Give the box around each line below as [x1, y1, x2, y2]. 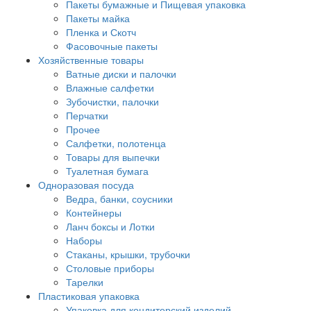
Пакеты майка [66, 11, 130, 25]
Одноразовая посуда [38, 178, 134, 192]
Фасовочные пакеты [66, 39, 158, 53]
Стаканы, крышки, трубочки [66, 247, 190, 261]
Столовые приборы [66, 261, 154, 275]
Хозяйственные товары [38, 53, 144, 67]
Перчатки [66, 108, 108, 122]
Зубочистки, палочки [66, 94, 159, 108]
